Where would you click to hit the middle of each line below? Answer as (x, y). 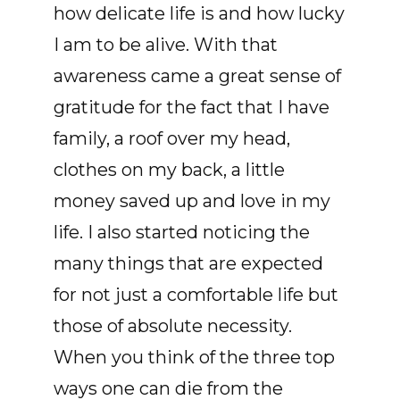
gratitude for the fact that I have (192, 107)
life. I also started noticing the (182, 232)
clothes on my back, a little (169, 170)
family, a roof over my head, (172, 138)
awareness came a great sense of (197, 76)
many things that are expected (188, 263)
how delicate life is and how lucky (199, 13)
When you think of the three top (194, 357)
